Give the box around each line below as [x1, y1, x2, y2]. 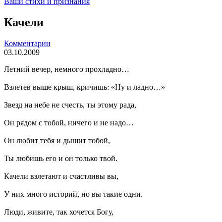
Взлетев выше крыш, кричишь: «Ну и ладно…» [4, 82, 165, 91]
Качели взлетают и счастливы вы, [4, 171, 118, 180]
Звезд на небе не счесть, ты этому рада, [4, 100, 136, 109]
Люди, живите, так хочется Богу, [4, 207, 113, 216]
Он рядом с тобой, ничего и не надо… [4, 118, 134, 127]
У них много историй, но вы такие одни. [4, 189, 143, 198]
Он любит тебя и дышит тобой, [4, 136, 110, 145]
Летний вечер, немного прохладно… [4, 64, 129, 73]
